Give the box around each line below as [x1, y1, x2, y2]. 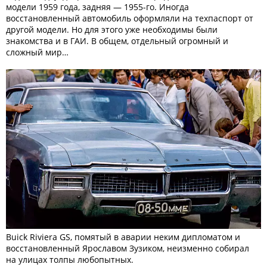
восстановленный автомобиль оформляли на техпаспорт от [6, 13, 253, 24]
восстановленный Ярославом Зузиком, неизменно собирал [6, 242, 249, 254]
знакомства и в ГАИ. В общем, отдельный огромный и [6, 35, 228, 46]
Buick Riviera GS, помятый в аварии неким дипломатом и [6, 231, 240, 243]
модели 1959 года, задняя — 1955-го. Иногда [6, 1, 189, 13]
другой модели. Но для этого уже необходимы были [6, 24, 218, 35]
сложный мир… [6, 46, 69, 58]
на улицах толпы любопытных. [6, 253, 133, 265]
